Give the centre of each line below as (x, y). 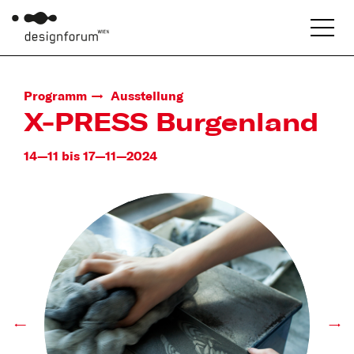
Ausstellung (147, 96)
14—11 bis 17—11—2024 (90, 156)
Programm (55, 96)
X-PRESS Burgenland (171, 124)
